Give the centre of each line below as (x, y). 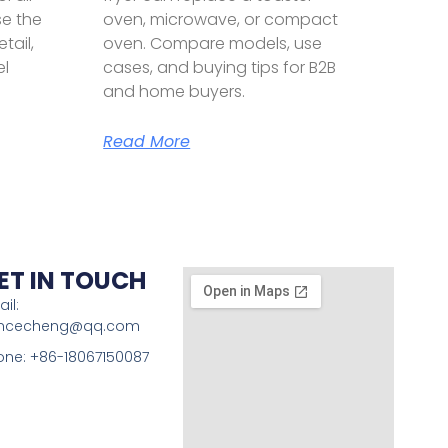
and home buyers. (174, 91)
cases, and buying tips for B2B (220, 67)
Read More (147, 141)
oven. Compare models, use (213, 43)
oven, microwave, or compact (221, 19)
